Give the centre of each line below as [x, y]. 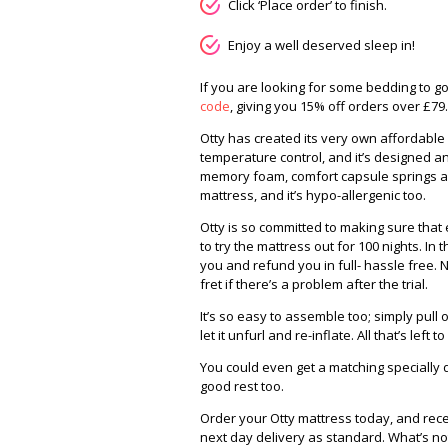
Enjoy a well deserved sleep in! [321, 45]
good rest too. [242, 386]
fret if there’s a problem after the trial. [314, 284]
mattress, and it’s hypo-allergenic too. [313, 195]
